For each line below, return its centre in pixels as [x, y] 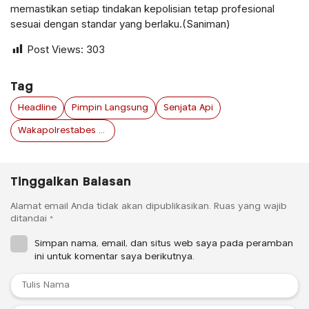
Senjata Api [188, 108]
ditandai [30, 219]
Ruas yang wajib [250, 206]
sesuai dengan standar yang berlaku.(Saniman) [120, 23]
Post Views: [55, 49]
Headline [37, 108]
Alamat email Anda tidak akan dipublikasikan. [111, 206]
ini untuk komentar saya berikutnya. [114, 257]
